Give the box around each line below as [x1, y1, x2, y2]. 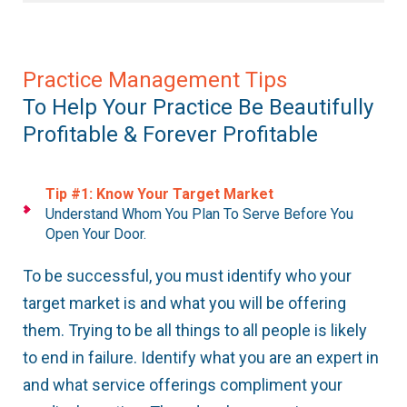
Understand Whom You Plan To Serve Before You [45, 205, 353, 223]
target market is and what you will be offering [23, 293, 346, 313]
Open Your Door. [45, 225, 146, 243]
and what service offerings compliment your [23, 375, 342, 395]
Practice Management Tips [23, 67, 287, 94]
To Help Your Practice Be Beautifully [23, 94, 373, 121]
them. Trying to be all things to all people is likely [23, 321, 367, 341]
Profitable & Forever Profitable [23, 122, 318, 148]
